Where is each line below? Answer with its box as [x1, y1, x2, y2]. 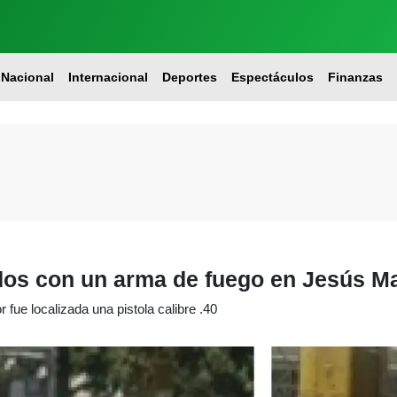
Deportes [161, 70, 217, 84]
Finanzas [327, 70, 383, 84]
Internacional [67, 70, 148, 84]
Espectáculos [230, 70, 314, 84]
